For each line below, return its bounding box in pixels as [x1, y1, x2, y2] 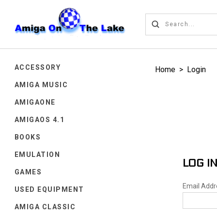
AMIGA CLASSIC [15, 202, 76, 211]
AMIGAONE [15, 98, 56, 106]
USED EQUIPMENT [15, 185, 84, 193]
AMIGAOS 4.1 [15, 115, 65, 124]
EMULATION [15, 150, 61, 158]
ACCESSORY [15, 63, 61, 71]
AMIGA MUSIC [15, 80, 68, 89]
